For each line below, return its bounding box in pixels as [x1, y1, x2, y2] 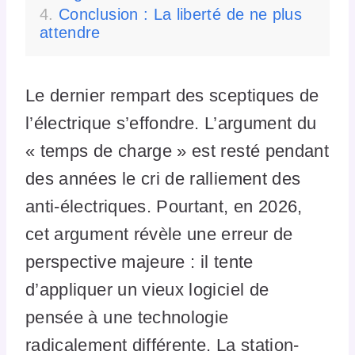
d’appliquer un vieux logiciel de [25, 279, 269, 300]
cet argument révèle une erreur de [25, 223, 293, 244]
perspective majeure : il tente [25, 251, 254, 272]
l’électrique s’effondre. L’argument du [25, 113, 317, 133]
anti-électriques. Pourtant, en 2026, [25, 196, 303, 216]
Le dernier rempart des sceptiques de [25, 85, 319, 105]
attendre [40, 23, 101, 41]
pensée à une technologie [25, 307, 229, 327]
